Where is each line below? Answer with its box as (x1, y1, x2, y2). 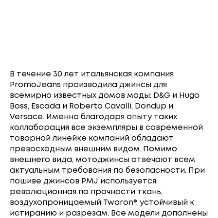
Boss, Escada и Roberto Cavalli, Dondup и (10, 103, 173, 110)
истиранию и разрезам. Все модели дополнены (10, 210, 208, 217)
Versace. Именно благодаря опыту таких (10, 113, 177, 121)
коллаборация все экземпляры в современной (10, 124, 203, 131)
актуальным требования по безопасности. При (10, 167, 205, 174)
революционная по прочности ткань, (10, 188, 163, 196)
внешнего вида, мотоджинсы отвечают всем (10, 156, 195, 163)
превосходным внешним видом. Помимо (10, 145, 177, 153)
